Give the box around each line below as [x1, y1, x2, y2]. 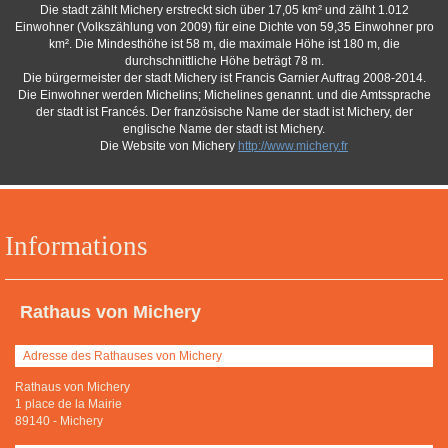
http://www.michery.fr [238, 139, 348, 153]
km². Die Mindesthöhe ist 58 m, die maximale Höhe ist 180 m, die [48, 37, 400, 51]
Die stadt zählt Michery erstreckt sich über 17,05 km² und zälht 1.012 [39, 3, 409, 17]
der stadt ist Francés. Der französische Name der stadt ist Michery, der [35, 105, 413, 119]
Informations [5, 231, 148, 261]
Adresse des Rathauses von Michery [22, 348, 222, 363]
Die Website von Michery [100, 139, 238, 153]
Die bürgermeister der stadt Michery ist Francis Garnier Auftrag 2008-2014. [22, 71, 426, 85]
